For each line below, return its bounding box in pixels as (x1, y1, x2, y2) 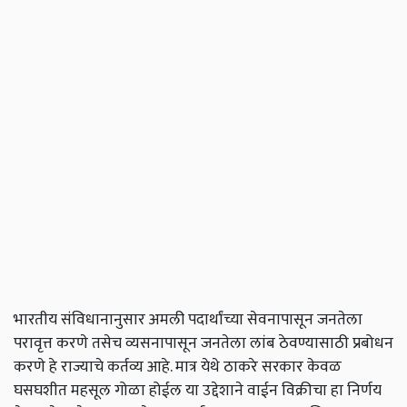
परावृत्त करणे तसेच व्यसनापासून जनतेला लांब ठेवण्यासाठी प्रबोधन (14, 330, 393, 357)
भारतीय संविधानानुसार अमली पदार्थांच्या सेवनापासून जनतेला (14, 306, 362, 333)
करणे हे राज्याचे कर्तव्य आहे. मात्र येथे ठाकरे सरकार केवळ (14, 353, 342, 381)
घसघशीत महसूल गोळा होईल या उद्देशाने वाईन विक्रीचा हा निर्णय (14, 377, 382, 404)
